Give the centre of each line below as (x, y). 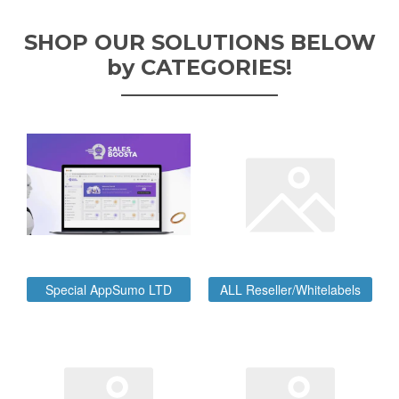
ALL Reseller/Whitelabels (290, 289)
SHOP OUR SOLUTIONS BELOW (199, 42)
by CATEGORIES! (199, 67)
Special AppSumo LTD (109, 289)
